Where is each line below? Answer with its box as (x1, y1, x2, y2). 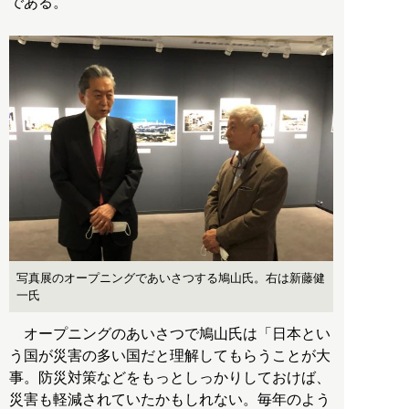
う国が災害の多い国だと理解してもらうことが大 (9, 347, 330, 363)
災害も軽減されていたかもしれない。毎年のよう (9, 391, 330, 407)
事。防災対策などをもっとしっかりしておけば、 (9, 369, 330, 385)
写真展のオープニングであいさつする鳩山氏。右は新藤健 (16, 270, 325, 285)
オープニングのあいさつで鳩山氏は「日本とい (9, 325, 330, 341)
